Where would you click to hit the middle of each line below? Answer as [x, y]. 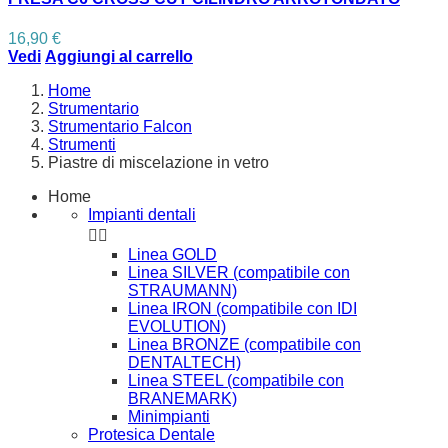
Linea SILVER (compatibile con [239, 272]
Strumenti [82, 144]
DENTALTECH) [184, 362]
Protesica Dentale [151, 434]
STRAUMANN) [182, 290]
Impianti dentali [142, 214]
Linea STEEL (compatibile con [236, 380]
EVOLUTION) [177, 326]
